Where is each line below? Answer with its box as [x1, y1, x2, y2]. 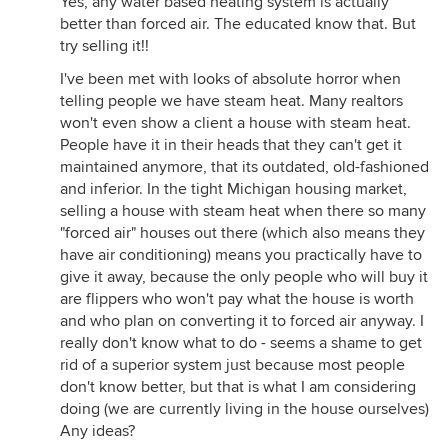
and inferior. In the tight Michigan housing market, [60, 179, 407, 199]
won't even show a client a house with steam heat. [60, 113, 411, 133]
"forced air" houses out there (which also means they [60, 223, 425, 243]
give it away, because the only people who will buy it [60, 267, 428, 287]
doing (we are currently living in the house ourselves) [60, 399, 429, 419]
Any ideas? [60, 421, 135, 441]
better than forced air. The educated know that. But [60, 14, 416, 34]
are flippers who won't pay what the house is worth [60, 289, 414, 309]
